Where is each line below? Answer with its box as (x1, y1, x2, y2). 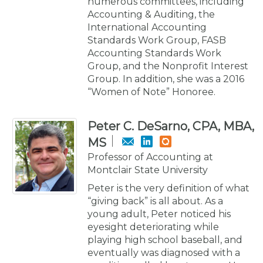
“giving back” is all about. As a (87, 195, 223, 207)
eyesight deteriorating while (87, 221, 219, 232)
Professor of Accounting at (87, 151, 213, 163)
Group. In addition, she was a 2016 (87, 73, 244, 85)
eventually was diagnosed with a (87, 247, 240, 258)
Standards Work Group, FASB (87, 34, 226, 46)
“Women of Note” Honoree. (87, 86, 215, 97)
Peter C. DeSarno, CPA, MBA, (87, 119, 254, 133)
